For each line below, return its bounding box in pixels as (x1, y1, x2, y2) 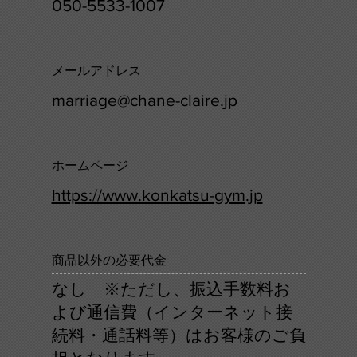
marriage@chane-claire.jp (51, 90, 237, 109)
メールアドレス (51, 63, 141, 79)
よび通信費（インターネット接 (51, 303, 292, 322)
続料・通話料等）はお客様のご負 (51, 326, 306, 345)
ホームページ (51, 158, 128, 174)
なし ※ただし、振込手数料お (51, 280, 291, 299)
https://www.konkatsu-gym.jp (51, 185, 263, 204)
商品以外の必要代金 (51, 252, 167, 268)
